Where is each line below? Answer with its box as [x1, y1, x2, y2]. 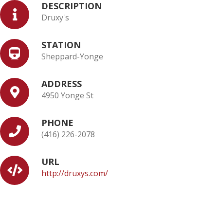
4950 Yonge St [41, 90, 93, 101]
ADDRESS [41, 78, 82, 90]
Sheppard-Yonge [41, 51, 103, 62]
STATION [41, 39, 81, 51]
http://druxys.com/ [41, 168, 108, 179]
